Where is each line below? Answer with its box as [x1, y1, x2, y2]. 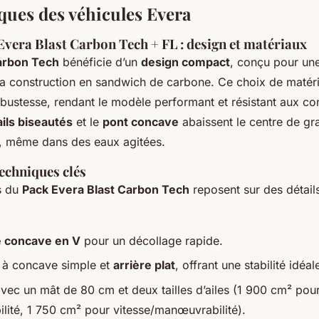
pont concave [103, 114, 179, 129]
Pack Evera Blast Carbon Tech [22, 182, 189, 197]
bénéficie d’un [59, 54, 141, 69]
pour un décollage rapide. [80, 233, 223, 248]
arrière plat [113, 258, 175, 273]
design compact [141, 54, 230, 69]
